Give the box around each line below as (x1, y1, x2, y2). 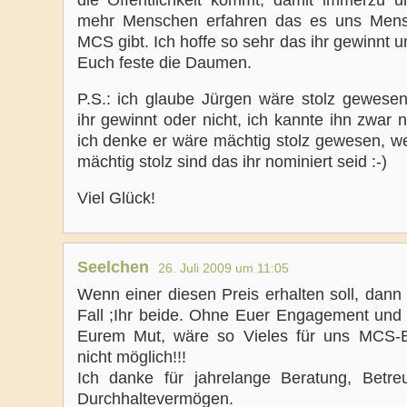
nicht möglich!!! (76, 348, 186, 366)
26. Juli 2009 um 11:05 (157, 261, 289, 275)
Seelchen (76, 258, 149, 276)
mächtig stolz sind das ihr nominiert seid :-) (76, 153, 387, 171)
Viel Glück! (76, 189, 155, 207)
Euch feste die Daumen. (76, 54, 252, 72)
